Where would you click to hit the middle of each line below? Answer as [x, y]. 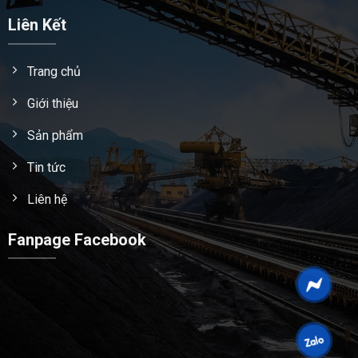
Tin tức [46, 167]
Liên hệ [47, 199]
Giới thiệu [52, 103]
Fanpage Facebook [77, 239]
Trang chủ [54, 71]
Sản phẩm [55, 135]
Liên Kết [37, 25]
